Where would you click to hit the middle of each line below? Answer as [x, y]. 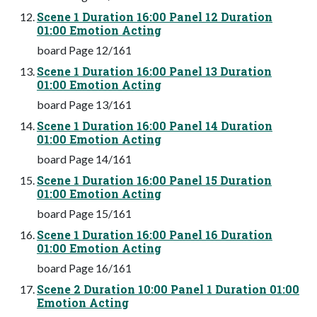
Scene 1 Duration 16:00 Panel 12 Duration [155, 16]
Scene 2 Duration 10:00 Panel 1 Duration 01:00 [168, 289]
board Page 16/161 [84, 267]
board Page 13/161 [84, 104]
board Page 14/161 [84, 158]
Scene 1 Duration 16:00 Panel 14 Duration [155, 125]
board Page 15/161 [84, 213]
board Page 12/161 [84, 50]
